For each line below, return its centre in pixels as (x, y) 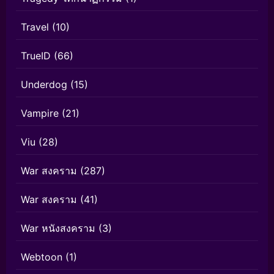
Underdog (44, 85)
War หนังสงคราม (58, 228)
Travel (35, 27)
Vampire (40, 113)
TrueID (36, 56)
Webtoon (42, 257)
